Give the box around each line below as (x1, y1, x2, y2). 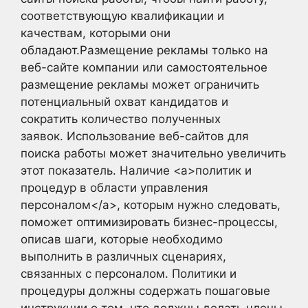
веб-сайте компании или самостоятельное (21, 60, 267, 74)
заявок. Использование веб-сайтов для (21, 129, 249, 143)
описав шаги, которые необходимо (21, 232, 223, 246)
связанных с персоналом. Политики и (21, 267, 236, 280)
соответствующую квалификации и (21, 9, 224, 23)
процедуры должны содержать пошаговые (21, 284, 270, 298)
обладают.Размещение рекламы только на (21, 43, 268, 57)
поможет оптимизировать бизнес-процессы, (21, 215, 278, 229)
